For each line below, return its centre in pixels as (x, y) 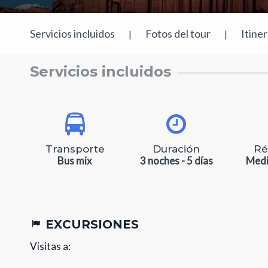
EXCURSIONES (91, 224)
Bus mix (75, 161)
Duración (176, 149)
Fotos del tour (178, 33)
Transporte (75, 149)
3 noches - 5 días (176, 161)
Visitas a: (51, 246)
